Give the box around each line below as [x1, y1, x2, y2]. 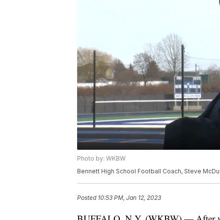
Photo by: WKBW [77, 155, 126, 163]
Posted [77, 194, 98, 202]
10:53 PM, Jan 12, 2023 [98, 194, 161, 202]
